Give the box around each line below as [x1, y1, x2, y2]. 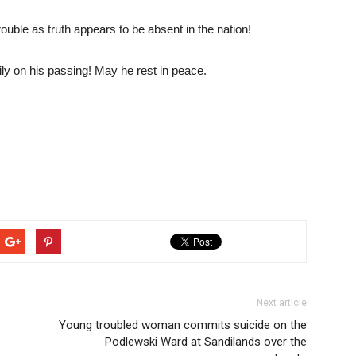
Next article [257, 297, 307, 308]
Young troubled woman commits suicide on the [59, 318, 307, 332]
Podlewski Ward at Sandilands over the [105, 335, 307, 349]
